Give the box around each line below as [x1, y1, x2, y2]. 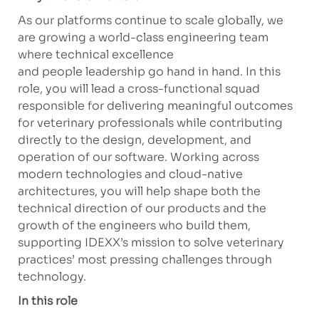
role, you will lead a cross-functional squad [17, 81, 260, 97]
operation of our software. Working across [17, 150, 259, 165]
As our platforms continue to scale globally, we [17, 13, 283, 28]
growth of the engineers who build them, [17, 218, 251, 234]
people [41, 64, 83, 80]
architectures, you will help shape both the [17, 184, 261, 199]
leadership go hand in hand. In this [85, 64, 281, 80]
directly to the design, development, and [17, 132, 251, 148]
